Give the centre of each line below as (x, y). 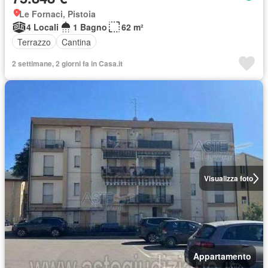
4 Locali (42, 27)
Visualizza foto (228, 178)
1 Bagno (90, 27)
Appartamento (222, 256)
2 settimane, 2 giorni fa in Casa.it (67, 63)
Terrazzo (34, 42)
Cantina (76, 42)
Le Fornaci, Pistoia (57, 14)
